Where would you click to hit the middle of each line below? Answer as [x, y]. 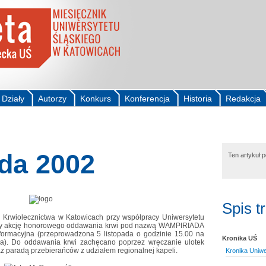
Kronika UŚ [240, 238]
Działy [13, 99]
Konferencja [147, 99]
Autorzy [52, 99]
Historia [198, 99]
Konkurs [96, 99]
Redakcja [243, 99]
